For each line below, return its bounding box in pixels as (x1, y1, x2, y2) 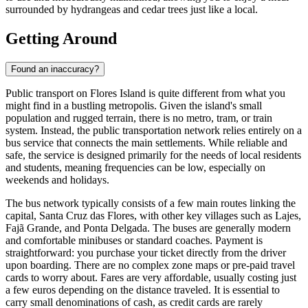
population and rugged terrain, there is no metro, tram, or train (5, 111, 272, 124)
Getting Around (5, 29, 117, 47)
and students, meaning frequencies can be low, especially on (5, 161, 265, 173)
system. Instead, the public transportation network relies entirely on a (5, 124, 302, 136)
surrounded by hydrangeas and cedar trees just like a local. (5, 3, 258, 16)
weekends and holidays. (5, 173, 109, 186)
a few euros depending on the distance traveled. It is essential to (5, 283, 280, 296)
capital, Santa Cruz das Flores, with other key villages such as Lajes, (5, 209, 301, 221)
